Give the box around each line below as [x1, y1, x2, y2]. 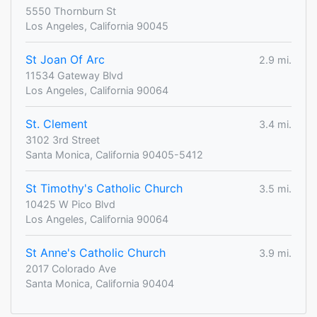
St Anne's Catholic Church [25, 246, 166, 260]
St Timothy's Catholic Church [25, 181, 183, 196]
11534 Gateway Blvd [25, 69, 123, 82]
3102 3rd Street [25, 134, 100, 146]
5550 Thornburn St [25, 5, 116, 18]
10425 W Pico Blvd [25, 198, 115, 211]
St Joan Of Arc [25, 52, 105, 67]
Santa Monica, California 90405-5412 [25, 149, 203, 161]
